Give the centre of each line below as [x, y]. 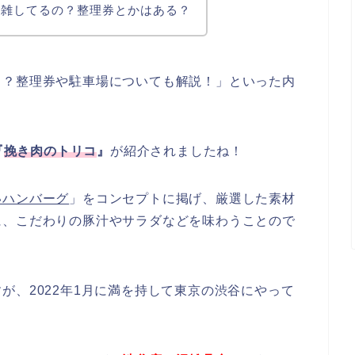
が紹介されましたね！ [177, 151]
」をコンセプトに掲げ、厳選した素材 [182, 198]
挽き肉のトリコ [50, 151]
